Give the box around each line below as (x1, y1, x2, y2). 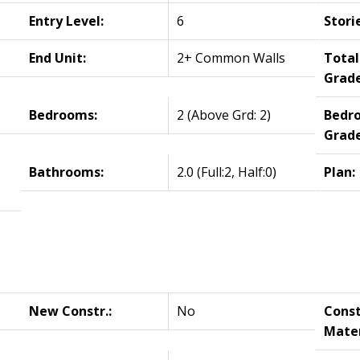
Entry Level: (29, 11, 104, 30)
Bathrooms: (29, 162, 104, 181)
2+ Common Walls (177, 48, 286, 67)
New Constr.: (29, 301, 112, 320)
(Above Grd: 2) (187, 105, 272, 124)
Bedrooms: (29, 105, 98, 124)
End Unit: (29, 48, 87, 67)
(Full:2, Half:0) (197, 162, 277, 181)
